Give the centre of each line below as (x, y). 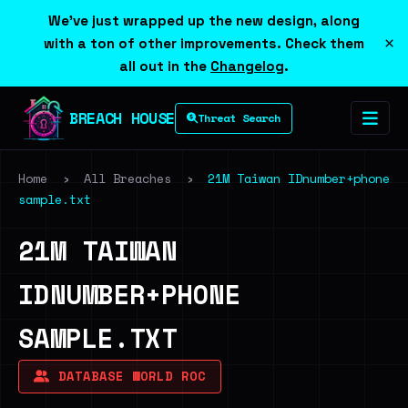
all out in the (165, 66)
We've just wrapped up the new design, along (204, 20)
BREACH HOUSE (122, 117)
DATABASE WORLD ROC (128, 376)
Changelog (247, 66)
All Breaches (127, 178)
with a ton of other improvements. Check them (204, 43)
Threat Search (239, 117)
